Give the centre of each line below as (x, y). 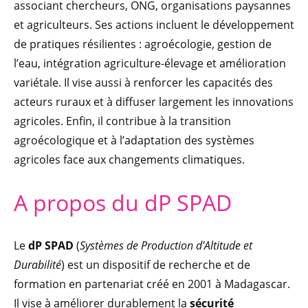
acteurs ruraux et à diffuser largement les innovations (154, 102)
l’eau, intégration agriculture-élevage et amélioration (150, 64)
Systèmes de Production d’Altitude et (166, 246)
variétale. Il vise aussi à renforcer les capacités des (143, 83)
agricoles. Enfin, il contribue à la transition (122, 121)
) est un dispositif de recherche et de (156, 265)
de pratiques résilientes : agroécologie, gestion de (143, 44)
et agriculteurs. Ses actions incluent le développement (154, 25)
